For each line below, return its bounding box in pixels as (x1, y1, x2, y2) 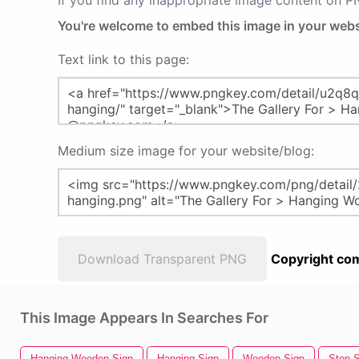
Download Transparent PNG (78, 251, 247, 267)
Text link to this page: (58, 51, 189, 67)
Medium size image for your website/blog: (58, 143, 314, 159)
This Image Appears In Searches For (20, 309, 268, 326)
